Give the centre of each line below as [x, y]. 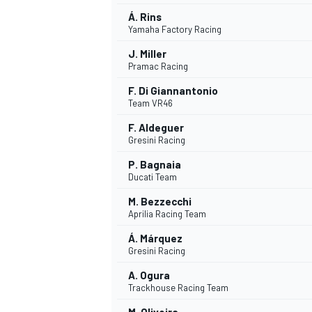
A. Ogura [149, 275]
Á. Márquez [155, 239]
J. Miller [147, 54]
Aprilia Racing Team [167, 214]
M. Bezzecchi [160, 202]
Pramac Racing [158, 67]
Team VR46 [150, 103]
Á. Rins [145, 17]
